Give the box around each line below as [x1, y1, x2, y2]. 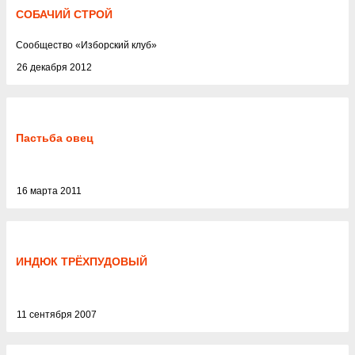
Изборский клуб [81, 40, 151, 51]
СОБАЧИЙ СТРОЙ [16, 8, 113, 21]
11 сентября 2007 [17, 309, 97, 320]
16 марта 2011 [17, 185, 82, 197]
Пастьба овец [16, 132, 94, 144]
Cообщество [16, 40, 75, 51]
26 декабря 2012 [17, 62, 92, 73]
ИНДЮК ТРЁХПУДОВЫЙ [16, 255, 147, 268]
